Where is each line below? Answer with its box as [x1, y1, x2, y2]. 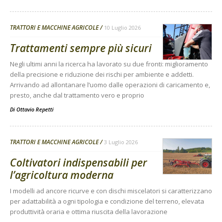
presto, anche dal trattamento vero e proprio [10, 91, 144, 100]
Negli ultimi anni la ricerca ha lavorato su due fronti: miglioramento [10, 59, 208, 69]
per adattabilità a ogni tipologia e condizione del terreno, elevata [10, 197, 204, 206]
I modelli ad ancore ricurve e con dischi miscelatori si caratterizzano [10, 186, 212, 196]
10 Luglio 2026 [104, 24, 141, 32]
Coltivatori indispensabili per [10, 156, 147, 170]
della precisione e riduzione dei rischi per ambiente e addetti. [10, 70, 194, 79]
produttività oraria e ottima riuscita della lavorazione [10, 207, 167, 217]
